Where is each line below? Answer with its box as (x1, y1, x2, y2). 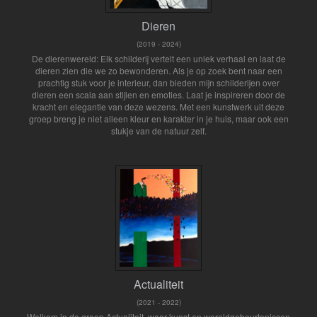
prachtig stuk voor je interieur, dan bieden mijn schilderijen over (38, 76, 279, 88)
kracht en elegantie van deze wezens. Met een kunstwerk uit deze (33, 100, 284, 113)
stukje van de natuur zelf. (110, 124, 207, 137)
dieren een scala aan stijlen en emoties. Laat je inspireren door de (32, 88, 285, 100)
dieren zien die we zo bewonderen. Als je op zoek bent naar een (35, 64, 282, 76)
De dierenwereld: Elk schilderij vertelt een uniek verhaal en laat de (31, 52, 286, 64)
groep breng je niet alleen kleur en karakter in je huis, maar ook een (28, 112, 289, 125)
